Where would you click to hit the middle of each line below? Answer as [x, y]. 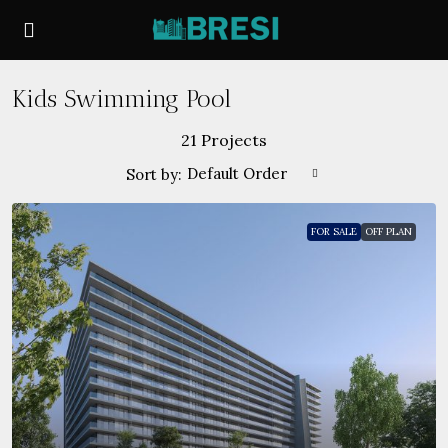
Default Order [236, 173]
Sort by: [153, 174]
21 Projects [224, 140]
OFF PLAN [388, 231]
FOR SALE [334, 231]
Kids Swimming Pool [121, 98]
